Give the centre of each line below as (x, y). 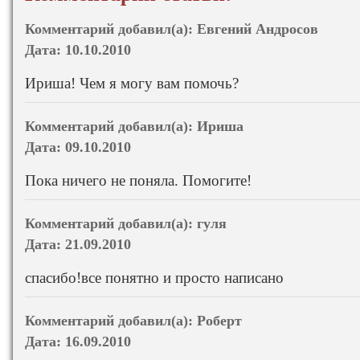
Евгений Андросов (258, 29)
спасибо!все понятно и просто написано (154, 277)
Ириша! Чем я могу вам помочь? (132, 83)
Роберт (219, 320)
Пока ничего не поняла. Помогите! (138, 180)
